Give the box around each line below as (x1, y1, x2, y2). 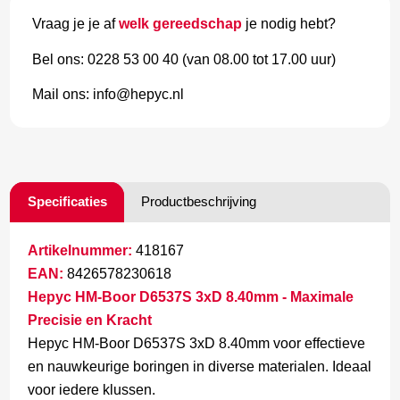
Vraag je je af (32, 16, 120, 32)
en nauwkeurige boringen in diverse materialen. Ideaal (28, 358, 372, 374)
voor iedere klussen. (28, 381, 156, 397)
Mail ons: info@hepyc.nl (32, 87, 185, 103)
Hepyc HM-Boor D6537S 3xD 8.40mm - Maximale (28, 288, 354, 304)
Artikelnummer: (28, 242, 133, 258)
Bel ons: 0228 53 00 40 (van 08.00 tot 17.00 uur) (32, 51, 337, 67)
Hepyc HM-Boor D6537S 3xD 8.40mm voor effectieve (28, 335, 366, 351)
